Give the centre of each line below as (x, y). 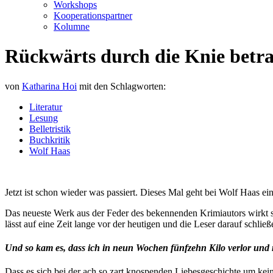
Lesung (44, 118)
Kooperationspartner (93, 15)
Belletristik (50, 129)
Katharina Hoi (49, 86)
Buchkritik (50, 140)
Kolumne (72, 26)
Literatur (46, 107)
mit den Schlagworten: (122, 86)
